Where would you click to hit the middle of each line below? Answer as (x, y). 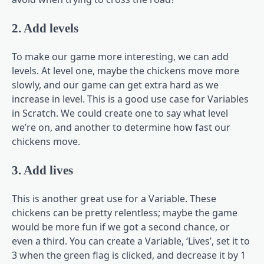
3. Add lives (42, 170)
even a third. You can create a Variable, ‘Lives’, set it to (131, 241)
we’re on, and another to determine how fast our (121, 127)
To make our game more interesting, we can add (120, 56)
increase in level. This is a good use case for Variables (130, 99)
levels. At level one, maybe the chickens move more (126, 70)
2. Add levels (45, 28)
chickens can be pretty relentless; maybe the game (125, 212)
